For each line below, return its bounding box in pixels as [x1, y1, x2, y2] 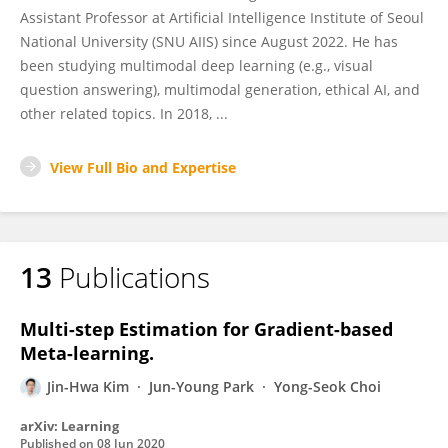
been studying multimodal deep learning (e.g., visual [20, 56, 373, 75]
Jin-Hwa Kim [47, 377, 129, 396]
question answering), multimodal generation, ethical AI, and [20, 80, 420, 99]
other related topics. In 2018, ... [20, 104, 228, 123]
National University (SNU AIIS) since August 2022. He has [20, 32, 398, 51]
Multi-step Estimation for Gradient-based [20, 317, 393, 341]
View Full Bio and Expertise [50, 158, 236, 177]
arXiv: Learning [20, 417, 119, 435]
